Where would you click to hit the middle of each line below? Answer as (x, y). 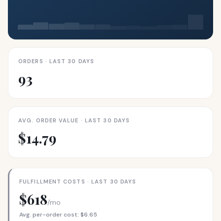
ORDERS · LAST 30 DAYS (56, 61)
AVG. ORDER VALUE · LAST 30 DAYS (74, 120)
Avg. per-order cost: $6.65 (58, 215)
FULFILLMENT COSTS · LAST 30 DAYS (78, 182)
